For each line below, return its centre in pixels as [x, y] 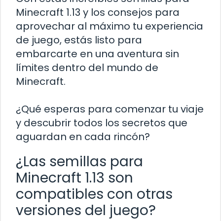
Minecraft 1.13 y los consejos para [98, 12]
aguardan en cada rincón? [83, 136]
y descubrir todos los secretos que [102, 123]
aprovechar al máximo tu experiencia [110, 26]
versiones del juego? [86, 210]
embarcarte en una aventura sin [97, 54]
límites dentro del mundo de [87, 67]
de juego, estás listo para [79, 40]
